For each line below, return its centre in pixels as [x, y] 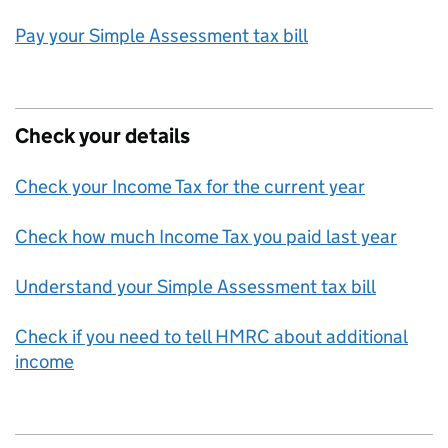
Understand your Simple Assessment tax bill [195, 286]
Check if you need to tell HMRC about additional [211, 336]
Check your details [102, 136]
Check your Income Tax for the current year [190, 186]
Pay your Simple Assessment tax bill [161, 35]
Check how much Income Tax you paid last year [206, 236]
